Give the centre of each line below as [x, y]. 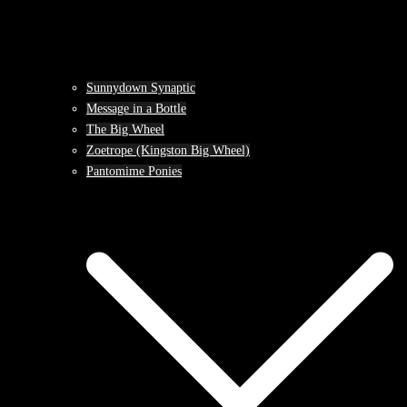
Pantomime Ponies [134, 171]
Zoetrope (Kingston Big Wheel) [168, 150]
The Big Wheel [125, 129]
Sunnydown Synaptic [141, 88]
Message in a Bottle [136, 109]
